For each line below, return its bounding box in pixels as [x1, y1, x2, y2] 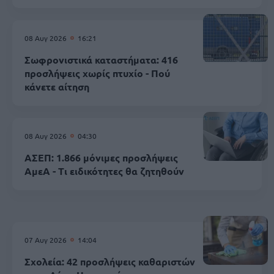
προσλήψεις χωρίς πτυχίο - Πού [24, 66, 170, 80]
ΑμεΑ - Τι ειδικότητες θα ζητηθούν [24, 164, 184, 177]
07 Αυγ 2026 [24, 234, 68, 245]
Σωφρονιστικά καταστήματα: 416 [24, 53, 178, 66]
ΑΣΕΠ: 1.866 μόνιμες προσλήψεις [24, 150, 178, 164]
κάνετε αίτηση [24, 80, 89, 93]
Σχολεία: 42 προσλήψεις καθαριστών [24, 254, 195, 268]
